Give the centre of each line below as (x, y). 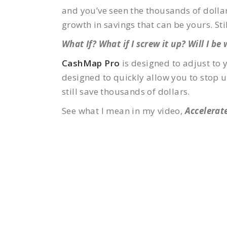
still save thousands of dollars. (126, 91)
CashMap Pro (91, 63)
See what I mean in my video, (123, 111)
